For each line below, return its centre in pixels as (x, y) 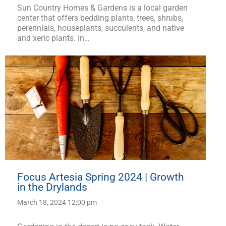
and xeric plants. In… (53, 38)
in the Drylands (52, 187)
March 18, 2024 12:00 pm (57, 202)
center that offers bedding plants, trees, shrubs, (100, 18)
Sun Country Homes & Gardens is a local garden (102, 8)
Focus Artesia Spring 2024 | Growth (101, 177)
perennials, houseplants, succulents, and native (101, 28)
